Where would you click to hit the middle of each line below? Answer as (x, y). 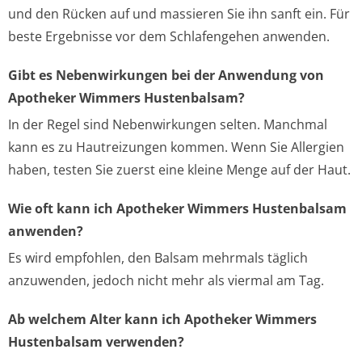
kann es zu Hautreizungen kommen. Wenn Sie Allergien (176, 147)
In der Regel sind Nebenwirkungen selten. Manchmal (168, 124)
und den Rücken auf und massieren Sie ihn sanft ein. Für (179, 14)
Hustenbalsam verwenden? (96, 342)
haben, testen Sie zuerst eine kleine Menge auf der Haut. (179, 170)
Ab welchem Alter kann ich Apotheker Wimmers (162, 319)
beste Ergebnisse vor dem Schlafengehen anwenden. (169, 36)
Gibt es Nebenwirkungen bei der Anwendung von (166, 75)
